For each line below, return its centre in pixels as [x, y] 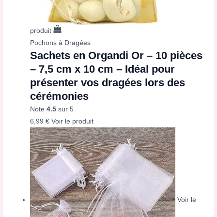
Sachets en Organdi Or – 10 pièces [116, 56]
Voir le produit [73, 122]
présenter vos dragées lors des [108, 83]
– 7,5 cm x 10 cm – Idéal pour [103, 69]
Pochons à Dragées [61, 43]
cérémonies [60, 96]
